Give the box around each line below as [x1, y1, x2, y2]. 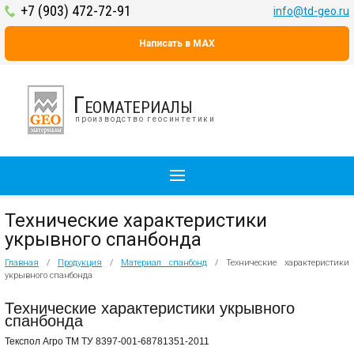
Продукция [58, 258, 102, 268]
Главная [5, 258, 39, 268]
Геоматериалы [84, 91, 193, 119]
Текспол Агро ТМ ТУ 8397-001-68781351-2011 [5, 336, 209, 347]
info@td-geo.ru [273, 5, 349, 17]
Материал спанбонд [121, 258, 207, 268]
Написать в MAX [139, 38, 215, 49]
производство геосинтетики [75, 115, 216, 123]
